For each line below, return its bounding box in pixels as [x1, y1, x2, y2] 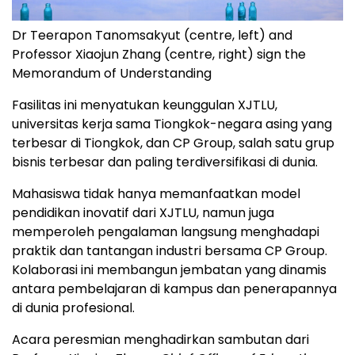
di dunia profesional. [12, 298, 135, 317]
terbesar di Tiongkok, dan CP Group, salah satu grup [12, 133, 334, 152]
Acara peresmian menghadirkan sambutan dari [12, 330, 309, 349]
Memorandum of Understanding [12, 63, 212, 82]
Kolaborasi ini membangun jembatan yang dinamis [12, 260, 326, 279]
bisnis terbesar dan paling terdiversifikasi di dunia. [12, 152, 318, 171]
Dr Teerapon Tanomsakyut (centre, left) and [12, 25, 292, 44]
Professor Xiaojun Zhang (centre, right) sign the [12, 44, 306, 63]
